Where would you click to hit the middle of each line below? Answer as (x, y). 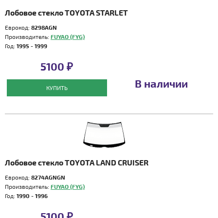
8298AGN (44, 27)
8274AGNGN (48, 177)
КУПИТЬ (57, 88)
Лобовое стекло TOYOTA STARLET (66, 12)
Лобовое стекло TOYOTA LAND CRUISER (77, 162)
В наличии (161, 83)
